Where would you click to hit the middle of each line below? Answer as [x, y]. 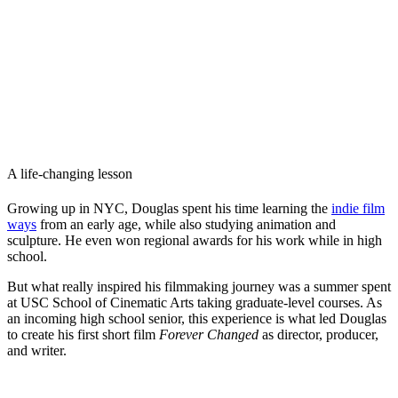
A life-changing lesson [70, 173]
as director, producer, [318, 335]
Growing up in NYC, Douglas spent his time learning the [169, 209]
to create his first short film [83, 335]
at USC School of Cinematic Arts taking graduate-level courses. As [195, 303]
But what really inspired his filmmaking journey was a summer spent [199, 287]
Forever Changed [209, 335]
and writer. [37, 351]
